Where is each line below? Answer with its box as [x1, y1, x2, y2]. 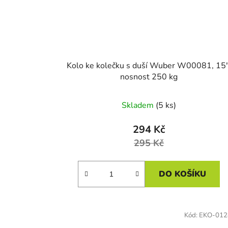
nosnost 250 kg [120, 71, 178, 82]
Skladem [122, 99, 156, 111]
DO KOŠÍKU [159, 168, 207, 180]
